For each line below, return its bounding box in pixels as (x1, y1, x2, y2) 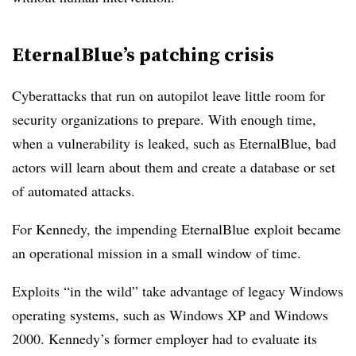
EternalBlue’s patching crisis (12, 41, 274, 68)
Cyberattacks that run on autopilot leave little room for (12, 86, 325, 105)
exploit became (254, 219, 341, 238)
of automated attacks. (12, 181, 140, 200)
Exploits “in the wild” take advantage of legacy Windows (12, 281, 343, 300)
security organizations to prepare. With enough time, (12, 110, 316, 129)
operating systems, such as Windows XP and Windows (12, 305, 328, 324)
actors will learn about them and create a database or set (12, 157, 335, 176)
